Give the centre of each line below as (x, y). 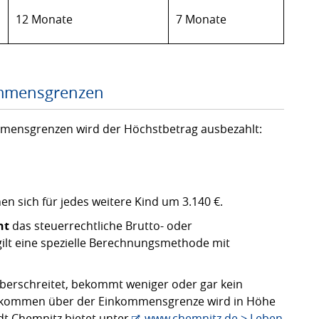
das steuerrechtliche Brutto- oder (101, 226)
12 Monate (44, 19)
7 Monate (201, 19)
